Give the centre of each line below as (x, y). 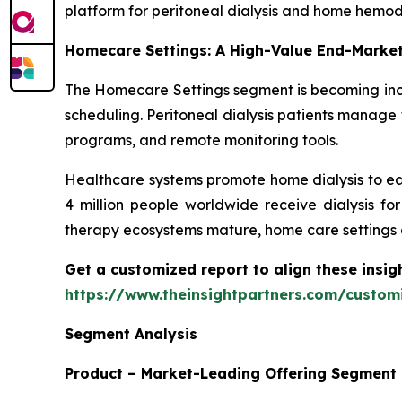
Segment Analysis (131, 333)
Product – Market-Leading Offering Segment (231, 373)
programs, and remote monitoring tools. (201, 140)
